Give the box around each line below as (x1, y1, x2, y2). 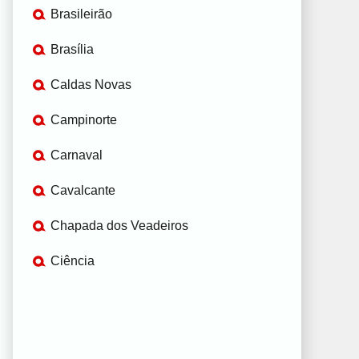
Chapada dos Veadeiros (50, 218, 188, 232)
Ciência (50, 253, 95, 268)
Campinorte (50, 112, 117, 127)
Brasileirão (50, 6, 112, 21)
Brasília (50, 42, 94, 56)
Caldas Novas (50, 77, 131, 91)
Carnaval (50, 147, 103, 162)
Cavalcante (50, 183, 115, 197)
